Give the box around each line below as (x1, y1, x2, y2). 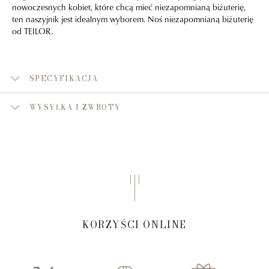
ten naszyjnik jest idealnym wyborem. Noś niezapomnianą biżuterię (12, 13, 253, 25)
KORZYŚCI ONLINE (82, 217, 187, 232)
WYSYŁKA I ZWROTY (29, 101, 121, 113)
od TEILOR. (12, 25, 53, 37)
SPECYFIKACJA (29, 73, 98, 85)
